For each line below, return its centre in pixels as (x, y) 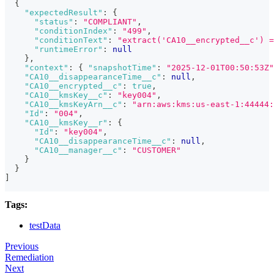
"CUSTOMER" (157, 150)
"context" (46, 68)
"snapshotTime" (122, 68)
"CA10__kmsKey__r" (66, 123)
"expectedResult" (64, 13)
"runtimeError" (68, 50)
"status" (54, 22)
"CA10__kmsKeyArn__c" (73, 105)
